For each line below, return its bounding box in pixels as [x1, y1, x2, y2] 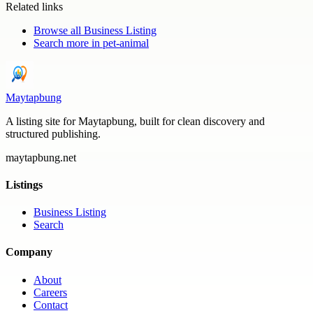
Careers [34, 286, 67, 298]
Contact [34, 298, 68, 311]
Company [6, 246, 52, 259]
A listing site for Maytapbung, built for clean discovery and [6, 115, 265, 127]
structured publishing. [6, 127, 101, 140]
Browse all [34, 24, 84, 36]
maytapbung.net [6, 151, 76, 163]
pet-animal [103, 36, 149, 49]
